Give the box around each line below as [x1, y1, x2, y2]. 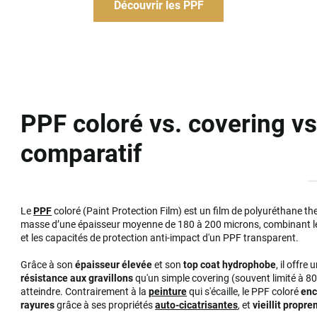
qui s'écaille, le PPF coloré [187, 286, 301, 298]
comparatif [21, 139, 143, 168]
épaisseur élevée [75, 259, 153, 271]
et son [152, 259, 184, 271]
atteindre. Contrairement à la [21, 286, 149, 298]
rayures [21, 299, 55, 311]
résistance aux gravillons [21, 272, 134, 284]
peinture [149, 286, 188, 298]
